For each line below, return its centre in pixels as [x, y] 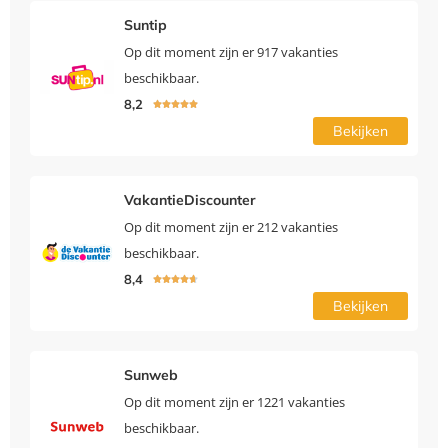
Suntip [145, 24]
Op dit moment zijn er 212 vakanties [230, 226]
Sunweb [150, 374]
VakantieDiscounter [189, 199]
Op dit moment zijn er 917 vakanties [230, 51]
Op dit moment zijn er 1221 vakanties [234, 401]
